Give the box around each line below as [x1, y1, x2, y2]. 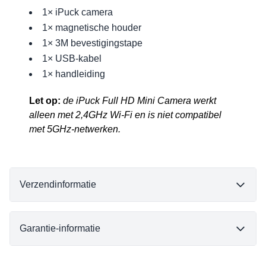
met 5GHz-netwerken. [29, 124, 121, 135]
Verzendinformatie [20, 179, 96, 190]
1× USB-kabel [42, 53, 102, 64]
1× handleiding [42, 69, 106, 80]
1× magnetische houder [42, 23, 142, 33]
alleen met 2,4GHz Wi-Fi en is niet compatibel [29, 110, 222, 121]
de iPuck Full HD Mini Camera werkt [63, 96, 217, 106]
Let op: [29, 96, 61, 106]
